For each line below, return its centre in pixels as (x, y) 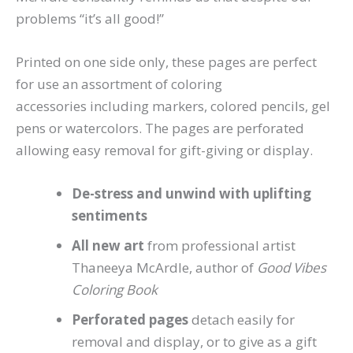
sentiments (110, 216)
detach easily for (242, 320)
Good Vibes (292, 268)
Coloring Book (115, 290)
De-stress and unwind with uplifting (191, 194)
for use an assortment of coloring (119, 84)
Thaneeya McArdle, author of (164, 268)
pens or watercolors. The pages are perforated (160, 128)
